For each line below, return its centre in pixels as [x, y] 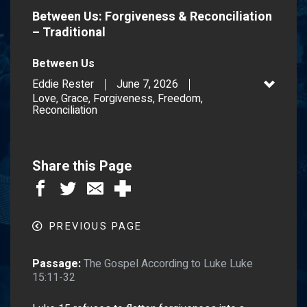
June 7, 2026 [147, 84]
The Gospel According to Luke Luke [168, 263]
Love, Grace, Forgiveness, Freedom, [118, 98]
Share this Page [82, 166]
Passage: [57, 263]
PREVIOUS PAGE [96, 226]
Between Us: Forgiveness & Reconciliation [152, 16]
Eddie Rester [63, 84]
